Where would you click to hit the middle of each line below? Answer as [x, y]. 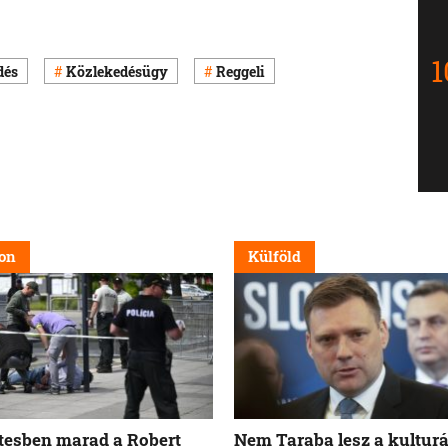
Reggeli [240, 71]
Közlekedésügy [117, 71]
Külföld [274, 256]
